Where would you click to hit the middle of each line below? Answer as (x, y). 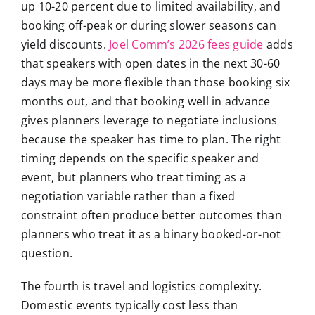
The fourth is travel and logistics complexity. (141, 287)
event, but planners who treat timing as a (133, 178)
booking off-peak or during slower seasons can (148, 26)
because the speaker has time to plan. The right (151, 140)
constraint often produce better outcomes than (151, 216)
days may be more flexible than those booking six (155, 83)
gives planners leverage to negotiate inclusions (149, 121)
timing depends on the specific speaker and (140, 159)
